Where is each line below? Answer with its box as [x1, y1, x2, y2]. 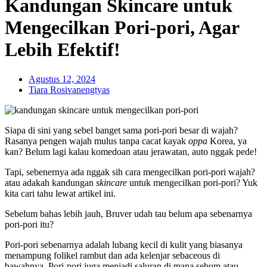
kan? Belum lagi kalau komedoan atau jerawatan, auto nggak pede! [5, 146, 259, 157]
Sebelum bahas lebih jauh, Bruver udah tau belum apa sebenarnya [5, 208, 252, 219]
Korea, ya [210, 135, 247, 146]
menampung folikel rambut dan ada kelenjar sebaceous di [5, 250, 220, 260]
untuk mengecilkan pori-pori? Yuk [129, 177, 257, 188]
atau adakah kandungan [5, 177, 96, 188]
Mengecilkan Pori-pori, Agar [5, 17, 239, 39]
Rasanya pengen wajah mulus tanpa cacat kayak [5, 135, 188, 146]
